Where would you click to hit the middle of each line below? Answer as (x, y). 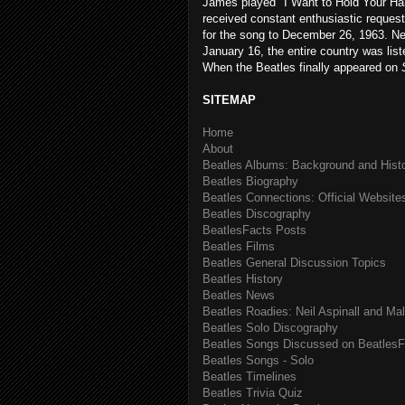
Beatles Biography (250, 181)
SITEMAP (229, 100)
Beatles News (239, 295)
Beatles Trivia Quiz (253, 393)
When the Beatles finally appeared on (302, 67)
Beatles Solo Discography (270, 328)
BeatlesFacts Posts (254, 230)
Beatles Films (239, 246)
